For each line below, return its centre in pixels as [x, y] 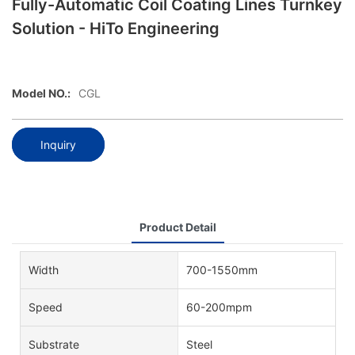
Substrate [54, 344]
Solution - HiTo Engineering [116, 28]
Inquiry [58, 144]
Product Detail [177, 227]
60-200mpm [219, 307]
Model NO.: [41, 94]
